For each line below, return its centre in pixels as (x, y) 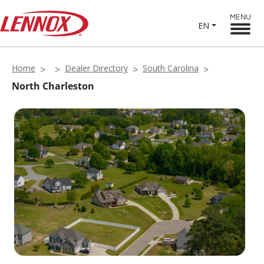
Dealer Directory (96, 68)
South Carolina (171, 68)
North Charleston (53, 86)
